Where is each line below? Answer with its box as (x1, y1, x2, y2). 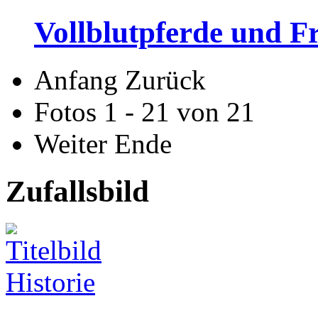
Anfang (34, 64, 118, 95)
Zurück (125, 64, 206, 95)
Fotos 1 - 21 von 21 (34, 96, 255, 127)
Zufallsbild (6, 174, 149, 208)
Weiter (34, 128, 107, 159)
